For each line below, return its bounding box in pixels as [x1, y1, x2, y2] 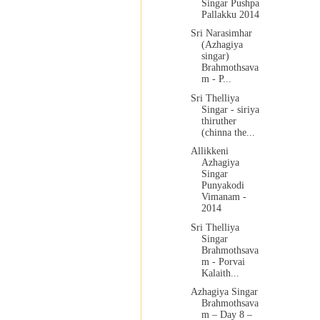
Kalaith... [201, 267, 239, 279]
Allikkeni [190, 146, 229, 157]
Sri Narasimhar [190, 28, 252, 39]
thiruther [201, 115, 236, 126]
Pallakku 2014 [201, 9, 259, 20]
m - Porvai [201, 256, 245, 267]
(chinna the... [201, 126, 255, 138]
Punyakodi [201, 180, 244, 191]
